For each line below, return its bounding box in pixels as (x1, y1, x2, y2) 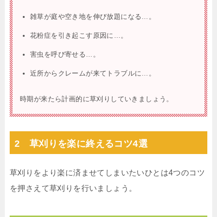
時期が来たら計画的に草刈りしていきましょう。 (20, 94, 173, 103)
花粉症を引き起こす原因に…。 (30, 31, 128, 39)
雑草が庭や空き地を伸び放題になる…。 (30, 12, 156, 20)
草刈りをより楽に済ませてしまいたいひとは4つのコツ (10, 168, 205, 177)
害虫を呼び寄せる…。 (30, 50, 100, 58)
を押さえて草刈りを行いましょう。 (10, 184, 137, 192)
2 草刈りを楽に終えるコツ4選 (15, 138, 148, 149)
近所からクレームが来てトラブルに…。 (30, 69, 156, 77)
